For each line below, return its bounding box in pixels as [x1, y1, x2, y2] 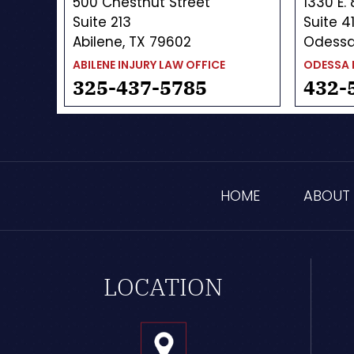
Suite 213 [73, 12, 131, 32]
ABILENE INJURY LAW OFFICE [73, 56, 225, 73]
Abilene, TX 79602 [73, 32, 191, 51]
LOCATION [104, 270, 224, 302]
